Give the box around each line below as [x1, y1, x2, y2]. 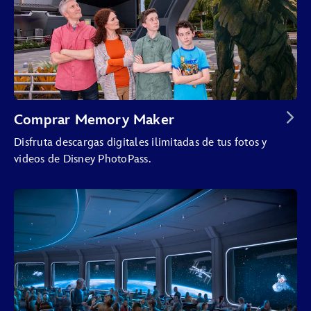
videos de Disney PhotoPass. [14, 152, 151, 166]
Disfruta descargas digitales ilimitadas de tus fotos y [14, 135, 267, 149]
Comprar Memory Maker [14, 111, 174, 128]
